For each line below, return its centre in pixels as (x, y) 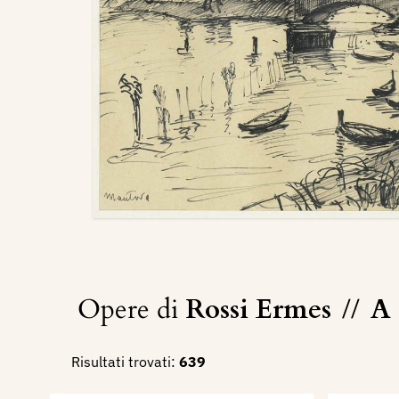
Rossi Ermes (261, 310)
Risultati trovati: (123, 362)
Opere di (131, 310)
